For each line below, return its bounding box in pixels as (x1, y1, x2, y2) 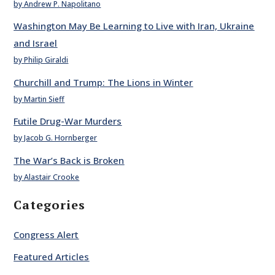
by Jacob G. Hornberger (14, 133, 98, 144)
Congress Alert (14, 228, 79, 241)
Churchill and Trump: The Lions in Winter (14, 76, 193, 88)
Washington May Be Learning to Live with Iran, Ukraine (14, 20, 255, 33)
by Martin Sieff (14, 93, 65, 104)
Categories (14, 196, 86, 214)
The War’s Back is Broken (14, 153, 125, 166)
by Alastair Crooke (14, 171, 80, 182)
